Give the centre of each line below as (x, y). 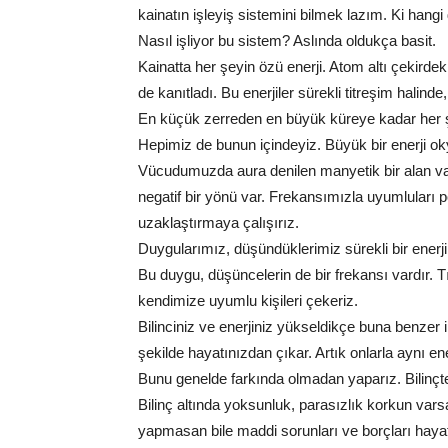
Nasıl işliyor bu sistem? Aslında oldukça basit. (287, 40)
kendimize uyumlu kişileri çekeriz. (248, 300)
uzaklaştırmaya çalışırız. (218, 222)
